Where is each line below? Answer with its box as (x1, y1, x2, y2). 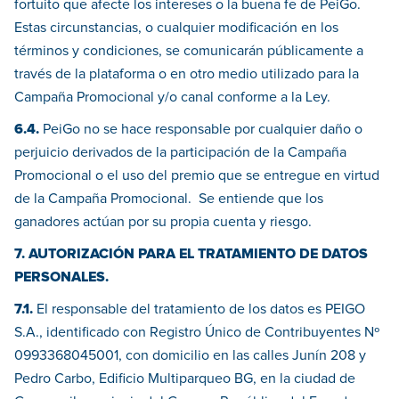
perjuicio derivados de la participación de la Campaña (14, 145, 346, 160)
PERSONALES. (14, 270, 109, 285)
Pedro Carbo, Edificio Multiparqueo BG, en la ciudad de (14, 371, 355, 387)
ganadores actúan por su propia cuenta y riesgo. (14, 215, 312, 230)
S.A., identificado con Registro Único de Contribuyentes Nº (14, 325, 379, 340)
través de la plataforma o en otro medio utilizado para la (14, 67, 359, 82)
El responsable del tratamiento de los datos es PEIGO (33, 302, 365, 317)
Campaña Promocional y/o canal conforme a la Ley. (14, 90, 330, 105)
